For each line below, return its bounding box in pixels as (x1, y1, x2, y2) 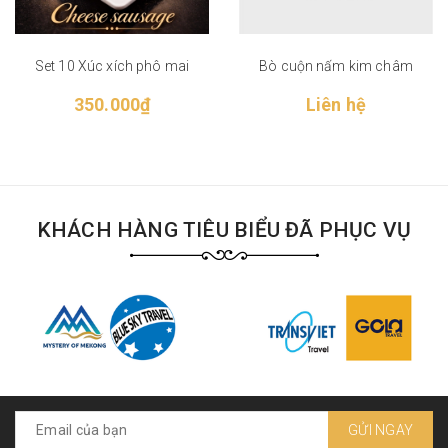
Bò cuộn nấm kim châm (259, 58, 413, 74)
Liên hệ (305, 94, 367, 115)
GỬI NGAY (348, 422, 413, 439)
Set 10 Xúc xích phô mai (34, 58, 190, 74)
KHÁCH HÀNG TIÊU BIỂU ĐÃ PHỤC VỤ (36, 218, 412, 242)
